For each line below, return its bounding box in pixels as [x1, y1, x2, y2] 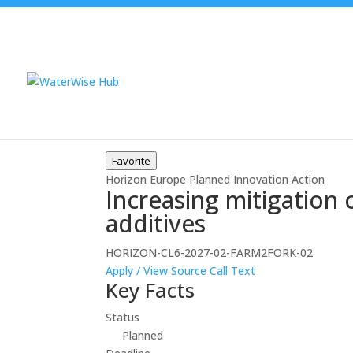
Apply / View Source [106, 262, 207, 278]
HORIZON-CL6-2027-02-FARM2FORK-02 [106, 244, 314, 260]
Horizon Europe [106, 171, 187, 187]
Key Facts [106, 275, 195, 304]
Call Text [210, 262, 256, 278]
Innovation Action [233, 171, 325, 187]
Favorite [112, 153, 151, 168]
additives [106, 206, 206, 240]
